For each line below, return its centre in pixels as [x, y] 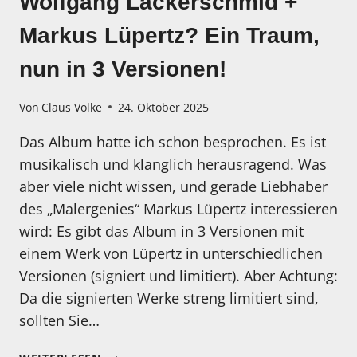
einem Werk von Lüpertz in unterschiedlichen [171, 253]
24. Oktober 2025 [164, 107]
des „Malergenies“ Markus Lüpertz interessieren [178, 208]
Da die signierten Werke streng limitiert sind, [169, 298]
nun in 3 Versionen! [123, 69]
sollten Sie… [59, 320]
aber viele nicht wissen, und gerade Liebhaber [173, 186]
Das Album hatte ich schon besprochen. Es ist [173, 141]
